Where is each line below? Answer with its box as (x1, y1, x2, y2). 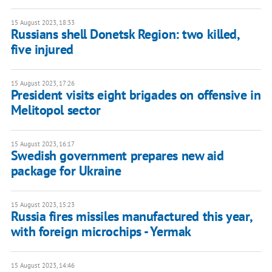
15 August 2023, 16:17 (10, 140, 75, 149)
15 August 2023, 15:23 (10, 200, 75, 209)
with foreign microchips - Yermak (10, 223, 191, 240)
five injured (10, 41, 73, 58)
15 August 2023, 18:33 (10, 18, 75, 27)
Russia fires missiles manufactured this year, (10, 208, 252, 225)
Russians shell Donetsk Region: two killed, (10, 25, 239, 43)
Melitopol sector (10, 101, 101, 119)
